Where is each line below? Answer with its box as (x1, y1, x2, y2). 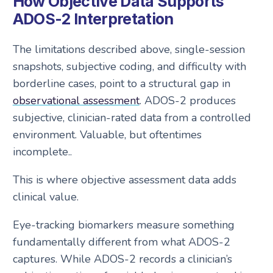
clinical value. (12, 189, 79, 204)
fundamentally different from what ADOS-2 (12, 234, 230, 249)
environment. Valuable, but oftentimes (12, 127, 202, 142)
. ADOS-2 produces (139, 93, 236, 108)
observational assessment (12, 93, 140, 108)
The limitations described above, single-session (12, 41, 245, 57)
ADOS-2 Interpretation (12, 9, 174, 28)
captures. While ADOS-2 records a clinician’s (12, 251, 232, 266)
